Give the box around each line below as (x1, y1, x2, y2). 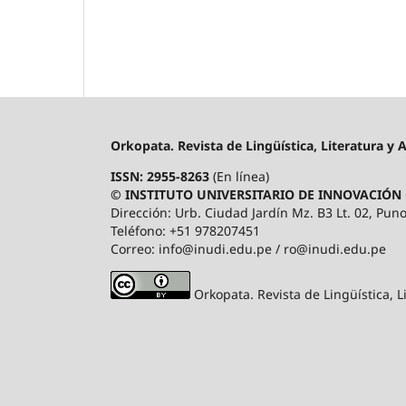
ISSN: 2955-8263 (111, 167, 213, 185)
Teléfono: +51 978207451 (111, 221, 260, 239)
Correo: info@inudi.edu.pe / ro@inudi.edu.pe (111, 239, 386, 257)
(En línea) (213, 167, 269, 185)
